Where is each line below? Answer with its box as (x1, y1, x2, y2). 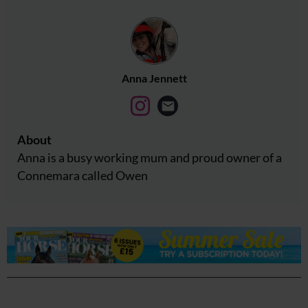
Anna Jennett (121, 71, 187, 85)
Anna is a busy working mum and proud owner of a (17, 150, 282, 166)
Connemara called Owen (17, 168, 148, 184)
